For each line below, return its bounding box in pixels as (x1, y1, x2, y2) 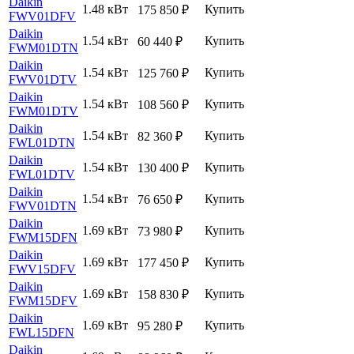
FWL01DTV (9, 167, 75, 181)
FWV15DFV (9, 262, 76, 276)
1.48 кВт (82, 2, 128, 16)
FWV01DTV (9, 72, 77, 86)
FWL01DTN (9, 135, 75, 149)
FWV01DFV (9, 9, 76, 23)
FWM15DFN (9, 230, 77, 244)
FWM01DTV (9, 104, 78, 118)
